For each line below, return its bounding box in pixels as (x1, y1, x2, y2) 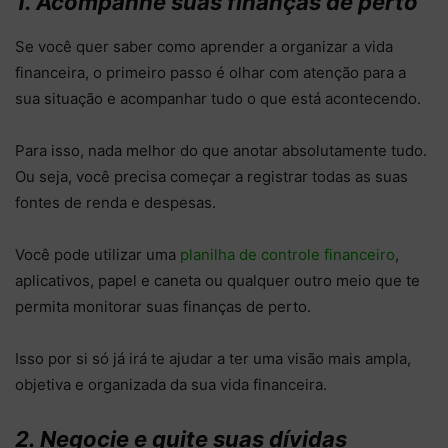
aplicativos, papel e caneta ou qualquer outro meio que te (15, 271, 420, 291)
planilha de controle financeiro (180, 245, 395, 265)
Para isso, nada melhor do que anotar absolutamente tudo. (15, 141, 427, 161)
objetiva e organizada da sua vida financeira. (15, 375, 327, 395)
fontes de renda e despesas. (15, 193, 216, 213)
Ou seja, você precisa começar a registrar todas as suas (15, 167, 408, 187)
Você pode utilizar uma (15, 245, 180, 265)
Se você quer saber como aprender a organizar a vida (15, 37, 393, 57)
